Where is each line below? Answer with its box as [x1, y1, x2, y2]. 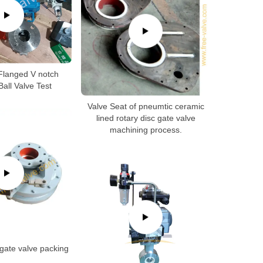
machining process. [109, 124, 182, 134]
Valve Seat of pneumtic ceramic [87, 101, 204, 111]
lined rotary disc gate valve [96, 113, 195, 123]
